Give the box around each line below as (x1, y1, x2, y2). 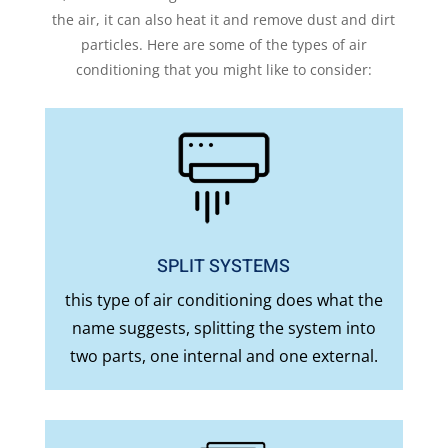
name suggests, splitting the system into (71, 317, 376, 340)
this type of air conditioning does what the (64, 289, 383, 312)
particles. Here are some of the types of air (80, 35, 367, 55)
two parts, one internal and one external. (69, 345, 378, 368)
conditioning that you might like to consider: (75, 60, 372, 80)
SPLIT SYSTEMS (157, 253, 291, 281)
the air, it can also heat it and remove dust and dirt (52, 10, 396, 30)
